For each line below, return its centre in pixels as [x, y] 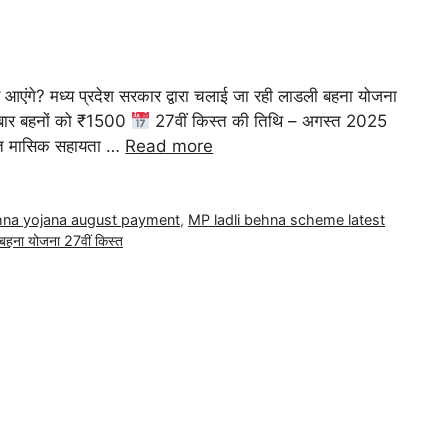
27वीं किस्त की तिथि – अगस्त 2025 [269, 121]
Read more [169, 146]
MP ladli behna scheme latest [287, 220]
